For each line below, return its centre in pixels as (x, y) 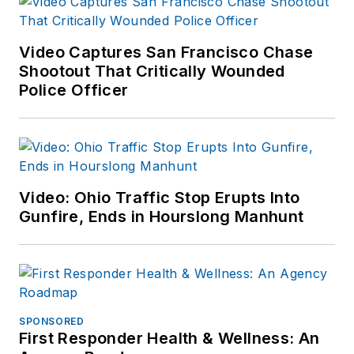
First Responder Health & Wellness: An (169, 339)
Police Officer (74, 90)
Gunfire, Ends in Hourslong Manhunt (162, 217)
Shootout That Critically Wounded (152, 72)
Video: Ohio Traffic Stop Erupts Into (160, 198)
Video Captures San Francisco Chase (166, 53)
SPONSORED (52, 322)
